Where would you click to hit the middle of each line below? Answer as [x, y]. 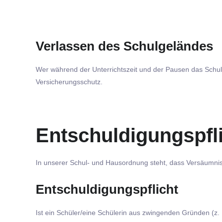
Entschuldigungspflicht [107, 189]
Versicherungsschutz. [69, 82]
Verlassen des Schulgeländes [124, 46]
